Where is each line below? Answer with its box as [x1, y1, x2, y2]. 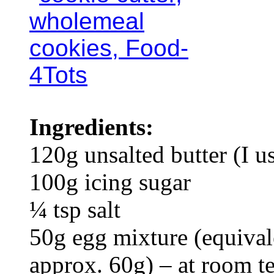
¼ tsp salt [29, 196, 120, 223]
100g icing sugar [29, 168, 191, 195]
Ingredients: [29, 113, 154, 140]
